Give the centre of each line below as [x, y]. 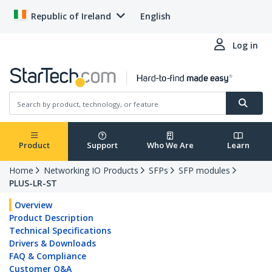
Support [102, 145]
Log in [245, 45]
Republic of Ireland [71, 16]
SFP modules [204, 171]
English [155, 16]
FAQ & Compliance [48, 256]
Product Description [51, 218]
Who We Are [170, 145]
